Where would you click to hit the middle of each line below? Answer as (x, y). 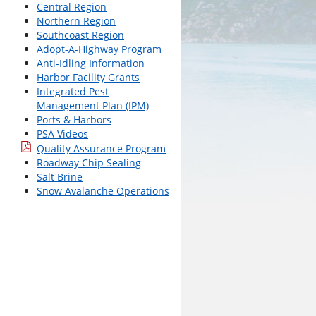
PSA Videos (62, 134)
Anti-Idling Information (91, 63)
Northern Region (76, 21)
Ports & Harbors (74, 120)
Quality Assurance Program (101, 148)
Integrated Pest (73, 91)
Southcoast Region (80, 35)
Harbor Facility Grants (88, 77)
